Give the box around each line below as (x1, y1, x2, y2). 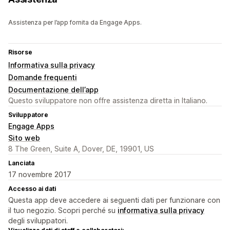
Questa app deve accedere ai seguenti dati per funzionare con (8, 196, 220, 205)
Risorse (8, 48, 32, 56)
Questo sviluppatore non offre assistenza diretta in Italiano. (8, 96, 207, 105)
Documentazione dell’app (8, 85, 99, 94)
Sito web (8, 133, 40, 143)
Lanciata (8, 159, 34, 167)
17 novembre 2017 (8, 170, 71, 179)
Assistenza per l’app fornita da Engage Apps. (8, 18, 142, 27)
